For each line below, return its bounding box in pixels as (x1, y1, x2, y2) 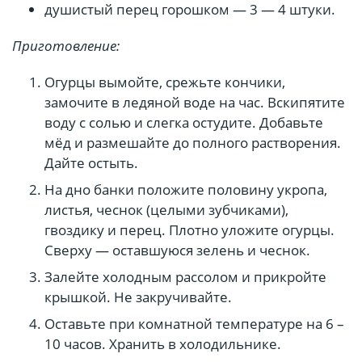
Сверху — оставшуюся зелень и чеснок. (44, 241, 310, 260)
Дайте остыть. (44, 154, 138, 173)
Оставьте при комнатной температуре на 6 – (44, 314, 344, 334)
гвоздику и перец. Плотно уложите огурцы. (44, 221, 335, 240)
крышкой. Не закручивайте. (44, 288, 232, 307)
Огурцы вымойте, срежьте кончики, (44, 73, 285, 92)
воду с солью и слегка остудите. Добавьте (44, 113, 323, 133)
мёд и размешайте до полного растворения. (44, 133, 341, 153)
